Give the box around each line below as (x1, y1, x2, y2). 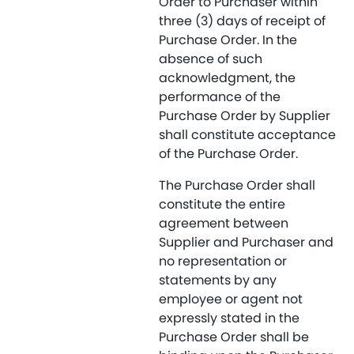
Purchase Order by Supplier (159, 107, 330, 125)
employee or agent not (159, 290, 303, 308)
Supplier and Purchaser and (159, 233, 333, 251)
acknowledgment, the (159, 69, 296, 87)
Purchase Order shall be (159, 328, 309, 346)
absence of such (159, 50, 262, 68)
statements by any (159, 271, 277, 289)
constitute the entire (159, 195, 285, 213)
